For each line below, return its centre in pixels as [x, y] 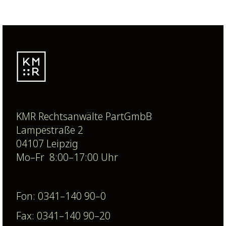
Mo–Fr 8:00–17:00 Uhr [67, 157]
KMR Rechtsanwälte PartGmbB [84, 116]
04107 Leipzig [47, 143]
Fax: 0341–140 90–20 [63, 215]
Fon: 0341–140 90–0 [61, 196]
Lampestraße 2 [49, 130]
